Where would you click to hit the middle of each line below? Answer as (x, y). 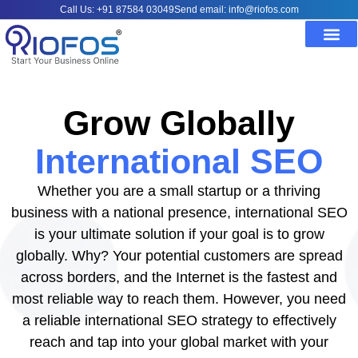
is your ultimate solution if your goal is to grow (179, 234)
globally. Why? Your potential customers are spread (179, 256)
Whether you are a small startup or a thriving (179, 191)
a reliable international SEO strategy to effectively (179, 320)
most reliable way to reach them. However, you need (179, 299)
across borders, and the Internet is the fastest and (179, 277)
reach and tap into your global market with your (179, 342)
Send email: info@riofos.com (236, 10)
